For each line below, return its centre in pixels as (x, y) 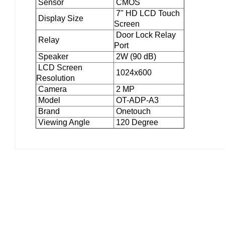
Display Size (60, 18)
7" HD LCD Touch (147, 13)
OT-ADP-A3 (136, 100)
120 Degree (136, 122)
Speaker (52, 57)
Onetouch (132, 111)
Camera (51, 89)
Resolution (55, 78)
